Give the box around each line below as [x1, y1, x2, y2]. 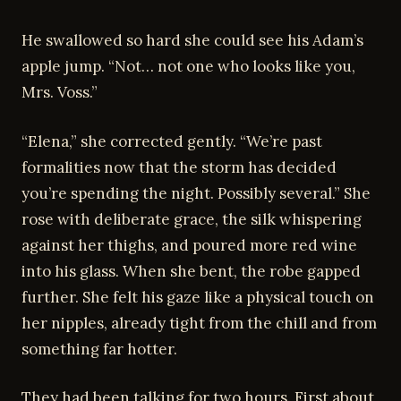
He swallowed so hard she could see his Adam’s [21, 30, 363, 50]
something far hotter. [21, 338, 177, 359]
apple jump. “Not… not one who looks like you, [21, 56, 355, 76]
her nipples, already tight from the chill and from [21, 312, 377, 333]
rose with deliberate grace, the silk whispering [21, 209, 362, 229]
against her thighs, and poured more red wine [21, 235, 357, 255]
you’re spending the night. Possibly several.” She [21, 183, 371, 203]
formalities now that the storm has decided [21, 157, 337, 177]
